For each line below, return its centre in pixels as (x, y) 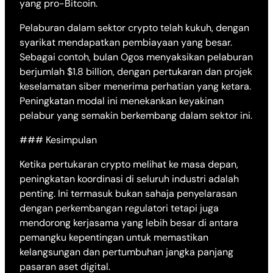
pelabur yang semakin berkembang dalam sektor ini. (136, 116)
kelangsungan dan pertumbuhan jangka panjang (126, 252)
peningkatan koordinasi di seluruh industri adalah (129, 179)
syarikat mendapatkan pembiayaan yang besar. (126, 43)
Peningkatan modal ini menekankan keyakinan (122, 101)
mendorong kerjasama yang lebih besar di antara (129, 223)
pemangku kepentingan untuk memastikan (114, 238)
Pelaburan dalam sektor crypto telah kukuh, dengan (134, 28)
